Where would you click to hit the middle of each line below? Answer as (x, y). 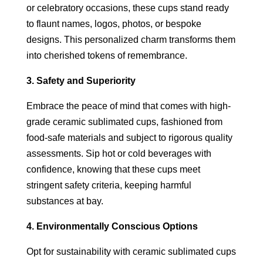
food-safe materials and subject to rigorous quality (129, 137)
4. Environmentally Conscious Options (112, 226)
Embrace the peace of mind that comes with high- (128, 106)
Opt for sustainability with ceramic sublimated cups (131, 251)
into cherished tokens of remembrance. (107, 55)
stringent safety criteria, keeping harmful (109, 185)
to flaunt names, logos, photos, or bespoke (114, 23)
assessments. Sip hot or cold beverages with (119, 153)
